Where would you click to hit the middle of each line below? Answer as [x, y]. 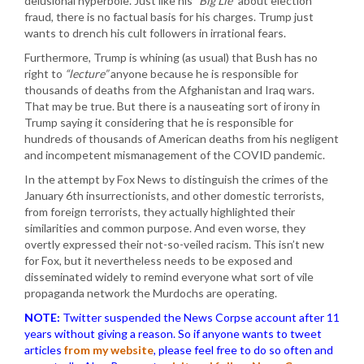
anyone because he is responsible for [203, 74]
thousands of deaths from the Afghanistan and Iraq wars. [169, 90]
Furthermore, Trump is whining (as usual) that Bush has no [171, 57]
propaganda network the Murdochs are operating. [151, 293]
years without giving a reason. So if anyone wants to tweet [173, 334]
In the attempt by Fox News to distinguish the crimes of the [176, 179]
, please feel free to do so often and [243, 350]
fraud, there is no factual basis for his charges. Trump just [169, 17]
